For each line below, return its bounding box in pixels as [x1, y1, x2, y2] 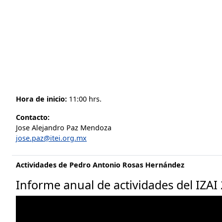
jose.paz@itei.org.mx [16, 133, 87, 143]
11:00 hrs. [67, 94, 102, 104]
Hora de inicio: [16, 94, 67, 104]
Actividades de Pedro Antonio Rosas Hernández [16, 160, 184, 169]
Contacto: [16, 112, 50, 122]
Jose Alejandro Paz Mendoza [16, 123, 111, 132]
